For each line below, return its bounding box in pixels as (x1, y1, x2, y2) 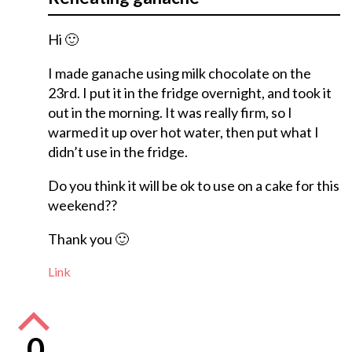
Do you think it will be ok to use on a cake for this (47, 177, 339, 195)
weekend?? (47, 196, 117, 214)
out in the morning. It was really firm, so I (47, 104, 292, 122)
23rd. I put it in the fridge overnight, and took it (47, 84, 332, 102)
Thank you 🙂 (47, 230, 129, 248)
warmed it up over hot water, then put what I (47, 123, 319, 141)
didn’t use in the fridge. (47, 143, 188, 161)
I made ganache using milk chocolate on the (47, 64, 311, 82)
